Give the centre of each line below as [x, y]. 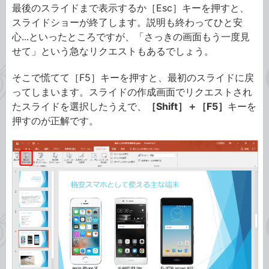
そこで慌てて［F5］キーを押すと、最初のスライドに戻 [133, 78]
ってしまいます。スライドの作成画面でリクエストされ [132, 92]
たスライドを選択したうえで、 [79, 107]
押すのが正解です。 [55, 121]
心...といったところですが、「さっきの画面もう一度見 [131, 37]
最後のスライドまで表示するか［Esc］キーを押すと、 [131, 8]
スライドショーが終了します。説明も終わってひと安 [127, 23]
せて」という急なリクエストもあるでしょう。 [113, 51]
